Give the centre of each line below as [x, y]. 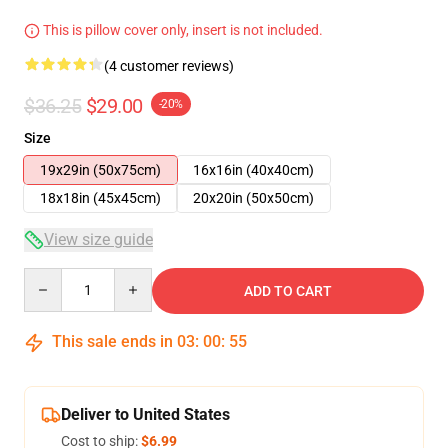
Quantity [50, 277]
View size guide [98, 239]
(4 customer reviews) [169, 66]
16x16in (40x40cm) [253, 170]
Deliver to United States [145, 414]
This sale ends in [112, 341]
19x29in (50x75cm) [100, 170]
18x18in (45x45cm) [100, 198]
